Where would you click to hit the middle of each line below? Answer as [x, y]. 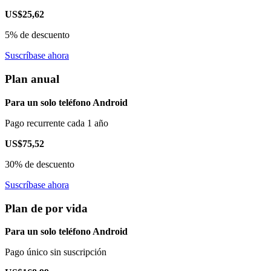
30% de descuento [40, 164]
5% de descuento [37, 35]
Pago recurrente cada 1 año [57, 123]
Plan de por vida [46, 208]
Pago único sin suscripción [56, 252]
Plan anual [32, 79]
